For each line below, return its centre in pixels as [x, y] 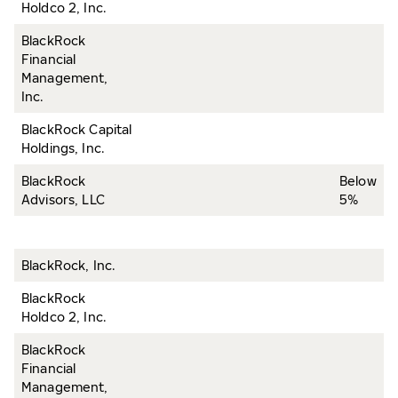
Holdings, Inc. [63, 148]
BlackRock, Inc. [69, 265]
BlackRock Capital [77, 129]
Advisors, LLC [63, 199]
